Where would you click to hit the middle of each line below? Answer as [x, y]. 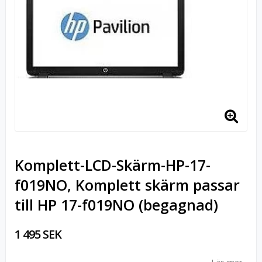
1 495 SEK [38, 234]
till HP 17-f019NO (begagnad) [116, 205]
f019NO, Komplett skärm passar [127, 185]
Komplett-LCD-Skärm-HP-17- [113, 165]
